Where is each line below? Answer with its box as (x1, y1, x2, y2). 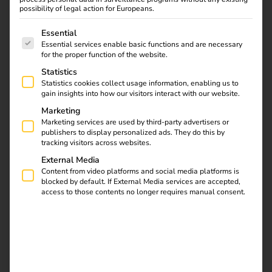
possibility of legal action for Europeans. (19, 4, 154, 13)
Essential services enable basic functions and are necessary (41, 39, 242, 50)
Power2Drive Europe (11, 133, 103, 147)
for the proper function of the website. (41, 50, 168, 60)
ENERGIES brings (11, 29, 86, 42)
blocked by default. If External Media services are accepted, (41, 177, 240, 187)
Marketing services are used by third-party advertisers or (41, 117, 229, 127)
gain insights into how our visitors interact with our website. (41, 89, 240, 99)
